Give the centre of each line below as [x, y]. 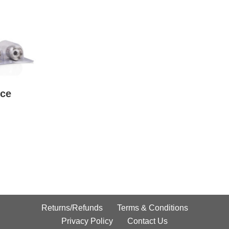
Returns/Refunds [72, 208]
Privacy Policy [87, 221]
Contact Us [147, 221]
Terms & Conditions [152, 208]
